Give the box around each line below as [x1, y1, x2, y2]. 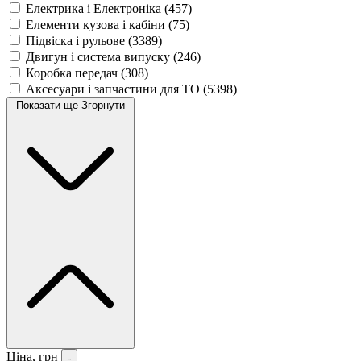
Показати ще [16, 98, 81, 111]
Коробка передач [26, 65, 121, 80]
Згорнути [81, 98, 125, 111]
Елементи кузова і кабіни [26, 17, 168, 31]
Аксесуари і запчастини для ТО [26, 81, 203, 96]
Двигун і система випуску [26, 49, 173, 64]
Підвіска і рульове [26, 33, 128, 48]
